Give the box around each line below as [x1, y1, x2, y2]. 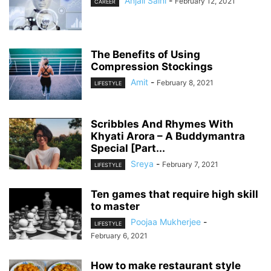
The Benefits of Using [91, 48, 200, 61]
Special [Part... [91, 142, 165, 155]
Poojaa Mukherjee [131, 217, 201, 227]
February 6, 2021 [91, 230, 148, 240]
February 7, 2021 [162, 160, 218, 169]
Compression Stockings [91, 60, 213, 73]
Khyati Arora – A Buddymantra [91, 130, 245, 143]
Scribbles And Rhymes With [91, 118, 233, 131]
